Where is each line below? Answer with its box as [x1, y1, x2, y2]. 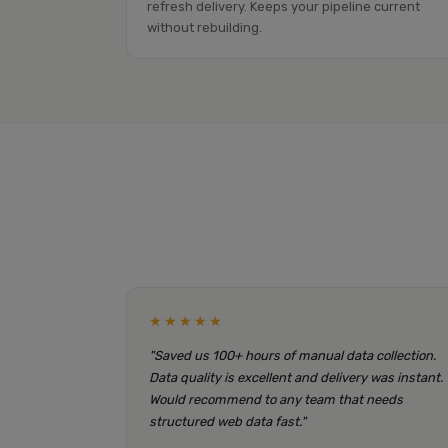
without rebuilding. [147, 20, 262, 35]
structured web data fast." [149, 414, 306, 429]
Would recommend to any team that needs [149, 392, 403, 407]
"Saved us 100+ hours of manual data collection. [149, 348, 436, 363]
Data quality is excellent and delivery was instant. [149, 370, 443, 385]
